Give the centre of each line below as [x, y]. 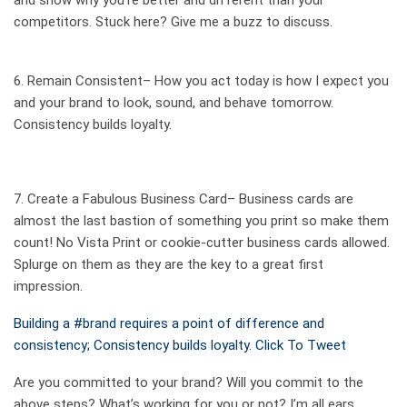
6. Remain [45, 81]
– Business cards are [290, 199]
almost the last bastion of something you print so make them [201, 221]
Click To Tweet [301, 346]
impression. [48, 287]
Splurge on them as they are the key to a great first [169, 265]
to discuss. [299, 22]
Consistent [109, 81]
